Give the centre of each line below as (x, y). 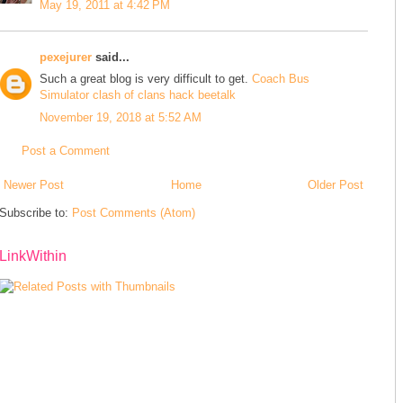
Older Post (336, 184)
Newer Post (34, 184)
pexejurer (66, 57)
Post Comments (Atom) (134, 212)
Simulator (64, 95)
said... (111, 57)
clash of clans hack (143, 95)
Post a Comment (66, 151)
